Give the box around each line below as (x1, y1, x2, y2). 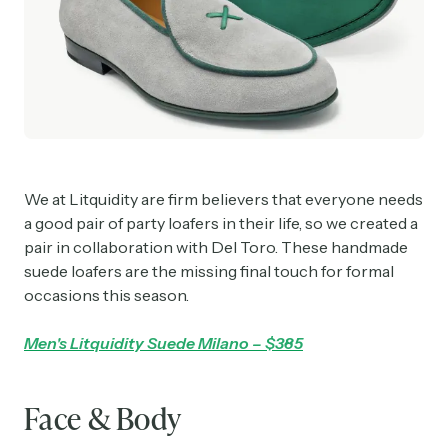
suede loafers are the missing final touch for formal (24, 260, 394, 281)
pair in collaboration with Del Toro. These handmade (24, 236, 408, 257)
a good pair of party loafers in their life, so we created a (24, 212, 418, 233)
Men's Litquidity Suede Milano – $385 (24, 332, 303, 353)
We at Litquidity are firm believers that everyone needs (24, 188, 423, 209)
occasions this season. (24, 284, 189, 305)
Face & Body (24, 396, 182, 439)
